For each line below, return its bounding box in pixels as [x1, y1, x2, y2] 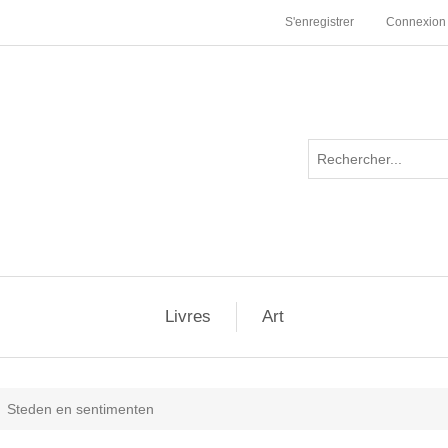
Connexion [386, 15, 446, 29]
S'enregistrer [285, 15, 354, 29]
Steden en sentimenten [7, 401, 154, 417]
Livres [164, 307, 211, 326]
